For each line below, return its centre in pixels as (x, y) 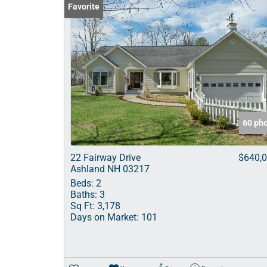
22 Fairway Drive (105, 158)
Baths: (84, 195)
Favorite (84, 7)
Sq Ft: (83, 206)
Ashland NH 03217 (110, 169)
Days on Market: (105, 217)
